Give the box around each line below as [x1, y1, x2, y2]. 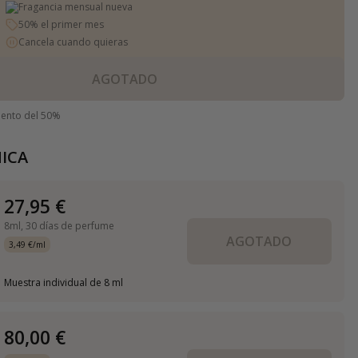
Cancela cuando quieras [18, 35, 129, 49]
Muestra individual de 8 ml [3, 276, 123, 289]
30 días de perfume [25, 219, 114, 233]
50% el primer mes [18, 18, 105, 31]
